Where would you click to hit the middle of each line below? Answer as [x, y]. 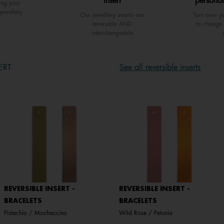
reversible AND [112, 24]
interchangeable [112, 33]
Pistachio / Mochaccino [35, 213]
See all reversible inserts [160, 68]
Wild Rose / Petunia [146, 213]
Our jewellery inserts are [112, 15]
